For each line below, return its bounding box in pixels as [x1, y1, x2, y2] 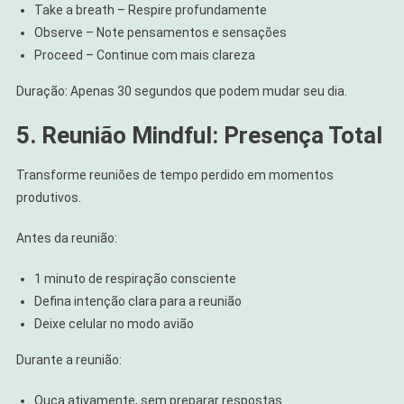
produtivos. [15, 189, 81, 205]
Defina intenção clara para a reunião [33, 293, 242, 308]
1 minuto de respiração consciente [33, 271, 236, 286]
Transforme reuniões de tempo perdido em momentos [15, 167, 334, 182]
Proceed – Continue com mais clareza [33, 47, 255, 62]
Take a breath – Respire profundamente [33, 2, 267, 17]
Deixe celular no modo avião [33, 316, 194, 331]
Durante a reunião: [15, 352, 122, 367]
